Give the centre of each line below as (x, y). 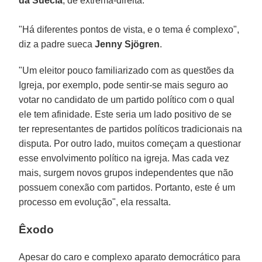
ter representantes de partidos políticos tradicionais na (131, 129)
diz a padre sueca (57, 44)
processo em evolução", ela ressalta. (95, 202)
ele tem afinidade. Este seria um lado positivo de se (125, 115)
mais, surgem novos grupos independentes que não (126, 173)
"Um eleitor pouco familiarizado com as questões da (127, 71)
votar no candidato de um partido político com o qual (127, 100)
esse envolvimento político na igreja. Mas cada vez (124, 158)
